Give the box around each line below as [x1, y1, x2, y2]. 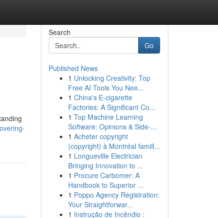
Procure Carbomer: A [73, 170, 140, 180]
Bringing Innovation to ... [68, 161, 143, 170]
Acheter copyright [73, 131, 128, 141]
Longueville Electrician [73, 151, 143, 161]
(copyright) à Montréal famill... [68, 141, 160, 151]
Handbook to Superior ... [68, 180, 144, 190]
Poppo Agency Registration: [73, 190, 160, 200]
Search [48, 27, 71, 37]
